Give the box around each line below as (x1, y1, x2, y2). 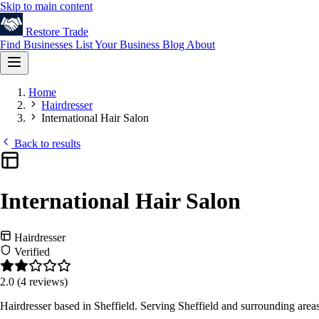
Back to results (11, 137, 80, 150)
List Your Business (75, 38, 162, 51)
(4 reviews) (17, 275, 68, 288)
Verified (11, 245, 50, 258)
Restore (26, 26, 60, 38)
